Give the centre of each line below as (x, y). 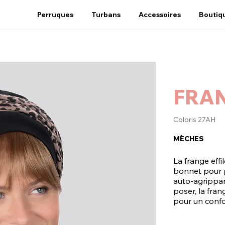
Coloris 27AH (194, 120)
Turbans (106, 15)
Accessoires (160, 15)
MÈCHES (189, 139)
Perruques (55, 15)
